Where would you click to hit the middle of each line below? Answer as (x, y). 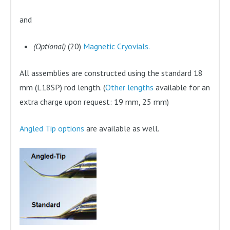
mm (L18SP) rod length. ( (63, 87)
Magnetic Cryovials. (116, 46)
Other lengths (130, 87)
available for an (182, 87)
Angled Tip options (52, 128)
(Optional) (49, 46)
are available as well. (122, 128)
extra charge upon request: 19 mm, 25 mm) (94, 101)
